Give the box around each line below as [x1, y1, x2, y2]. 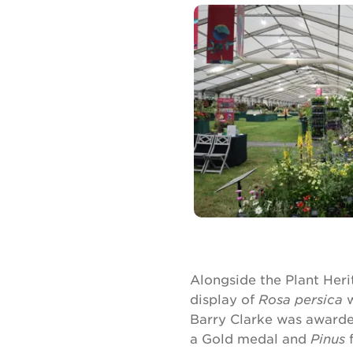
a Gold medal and [190, 330, 310, 347]
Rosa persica [258, 291, 343, 307]
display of [190, 291, 258, 307]
